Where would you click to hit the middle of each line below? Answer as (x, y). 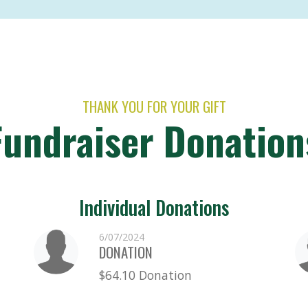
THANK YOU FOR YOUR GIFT (154, 106)
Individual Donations (154, 207)
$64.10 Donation (145, 275)
